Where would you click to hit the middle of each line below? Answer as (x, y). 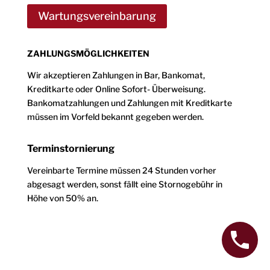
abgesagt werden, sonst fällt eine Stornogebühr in (124, 184)
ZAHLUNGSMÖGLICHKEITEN (88, 54)
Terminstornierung (71, 149)
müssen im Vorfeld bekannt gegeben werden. (115, 117)
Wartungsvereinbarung (97, 16)
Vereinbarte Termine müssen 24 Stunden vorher (121, 171)
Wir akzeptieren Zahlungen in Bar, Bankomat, (116, 75)
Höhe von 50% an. (62, 198)
